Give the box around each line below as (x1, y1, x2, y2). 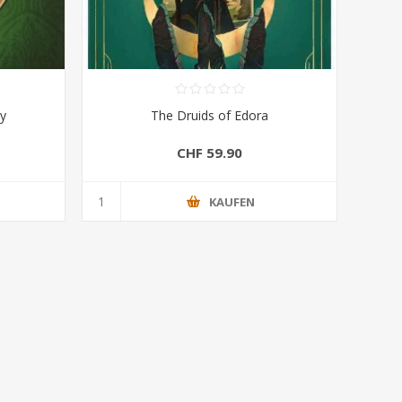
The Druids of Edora (151, 107, 269, 125)
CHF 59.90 (177, 144, 243, 162)
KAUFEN (209, 193, 256, 210)
